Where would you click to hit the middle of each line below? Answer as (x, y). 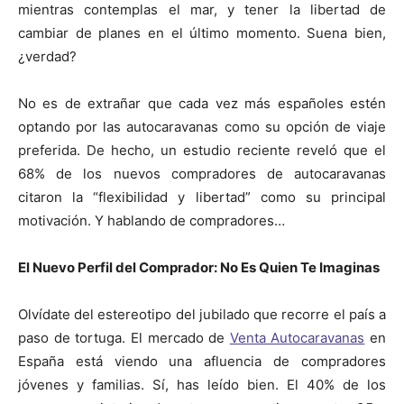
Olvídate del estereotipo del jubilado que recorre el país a (202, 314)
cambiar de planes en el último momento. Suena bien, (202, 32)
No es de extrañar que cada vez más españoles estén (202, 103)
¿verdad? (47, 56)
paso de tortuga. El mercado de (124, 337)
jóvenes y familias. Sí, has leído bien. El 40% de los (202, 384)
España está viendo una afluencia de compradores (202, 361)
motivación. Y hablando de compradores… (151, 220)
